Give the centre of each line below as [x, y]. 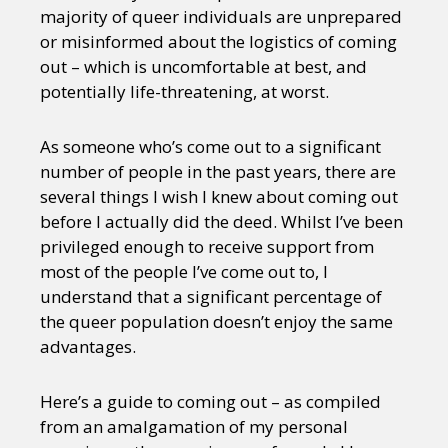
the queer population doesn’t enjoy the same [216, 321]
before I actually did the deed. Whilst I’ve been [221, 221]
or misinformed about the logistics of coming [218, 41]
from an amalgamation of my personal [194, 426]
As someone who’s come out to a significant [210, 146]
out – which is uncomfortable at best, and [203, 66]
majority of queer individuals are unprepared [221, 16]
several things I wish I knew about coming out [219, 196]
